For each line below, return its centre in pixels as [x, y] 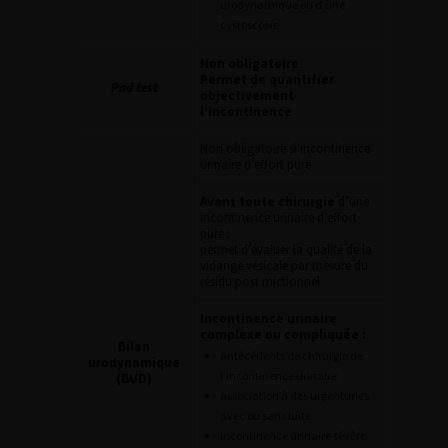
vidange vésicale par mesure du [284, 265]
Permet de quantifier [267, 79]
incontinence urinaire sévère [293, 435]
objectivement [247, 95]
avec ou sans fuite [265, 415]
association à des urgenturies [294, 395]
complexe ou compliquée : [283, 334]
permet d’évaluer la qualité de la [286, 249]
